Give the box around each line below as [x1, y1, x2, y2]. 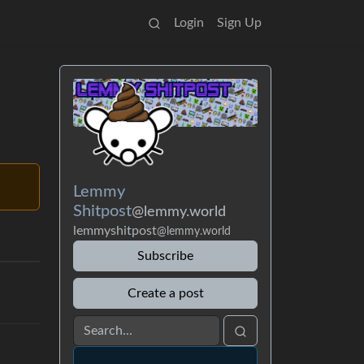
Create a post [127, 286, 204, 300]
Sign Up [217, 16, 262, 29]
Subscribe [137, 249, 193, 262]
